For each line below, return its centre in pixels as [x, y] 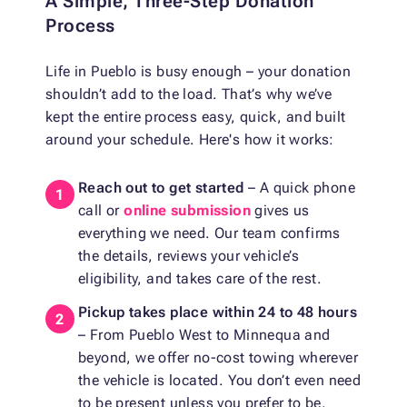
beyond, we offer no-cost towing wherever [218, 358]
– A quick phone [302, 188]
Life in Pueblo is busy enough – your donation [198, 72]
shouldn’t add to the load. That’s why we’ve [189, 94]
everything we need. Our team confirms [209, 233]
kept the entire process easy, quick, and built [196, 117]
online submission [188, 211]
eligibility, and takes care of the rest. [200, 279]
